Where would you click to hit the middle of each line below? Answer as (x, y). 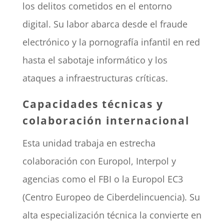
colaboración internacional (106, 121)
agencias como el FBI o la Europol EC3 (102, 179)
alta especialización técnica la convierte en (112, 215)
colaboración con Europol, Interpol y (99, 161)
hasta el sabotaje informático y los (95, 60)
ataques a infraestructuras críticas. (95, 78)
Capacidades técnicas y (93, 104)
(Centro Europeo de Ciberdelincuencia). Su (111, 197)
